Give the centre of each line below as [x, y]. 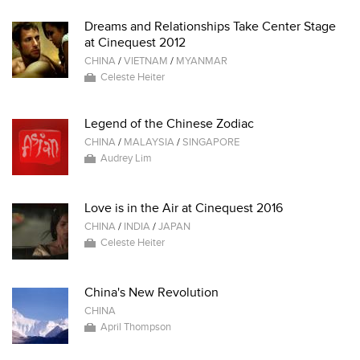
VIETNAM [146, 61]
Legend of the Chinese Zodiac [169, 124]
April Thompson [136, 327]
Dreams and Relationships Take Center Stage [210, 27]
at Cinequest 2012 [135, 43]
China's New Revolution [151, 292]
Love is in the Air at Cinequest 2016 [184, 208]
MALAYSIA [149, 142]
